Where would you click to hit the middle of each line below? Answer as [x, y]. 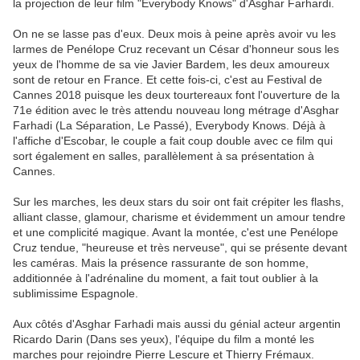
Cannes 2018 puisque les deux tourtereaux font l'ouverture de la [176, 95]
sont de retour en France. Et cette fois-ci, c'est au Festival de [168, 80]
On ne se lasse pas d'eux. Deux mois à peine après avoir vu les [174, 34]
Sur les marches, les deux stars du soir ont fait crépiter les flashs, [178, 202]
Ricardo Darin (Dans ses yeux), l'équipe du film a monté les [164, 340]
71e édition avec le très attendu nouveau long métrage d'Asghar [176, 110]
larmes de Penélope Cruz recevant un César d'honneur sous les [176, 49]
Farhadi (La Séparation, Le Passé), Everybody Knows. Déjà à [169, 126]
